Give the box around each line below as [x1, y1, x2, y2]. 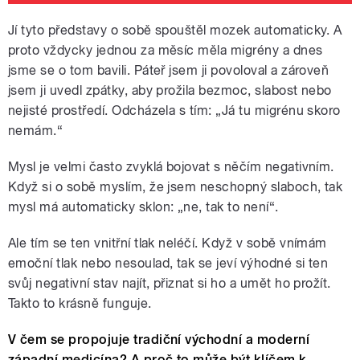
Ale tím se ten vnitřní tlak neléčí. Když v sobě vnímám [8, 235, 327, 252]
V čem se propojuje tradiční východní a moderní [8, 332, 310, 348]
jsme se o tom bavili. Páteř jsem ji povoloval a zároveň [8, 63, 329, 79]
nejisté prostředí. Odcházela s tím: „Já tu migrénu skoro [8, 103, 341, 119]
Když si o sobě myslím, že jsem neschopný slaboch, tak [8, 179, 343, 195]
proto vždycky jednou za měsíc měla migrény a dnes [8, 43, 323, 59]
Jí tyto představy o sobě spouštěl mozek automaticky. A [8, 22, 342, 39]
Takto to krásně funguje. [8, 296, 152, 312]
